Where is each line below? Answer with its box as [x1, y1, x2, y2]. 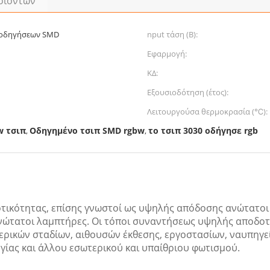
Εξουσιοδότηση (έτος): [147, 87, 228, 98]
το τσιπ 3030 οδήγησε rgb [148, 125, 258, 136]
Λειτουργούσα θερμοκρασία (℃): [147, 106, 268, 117]
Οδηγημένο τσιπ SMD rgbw [30, 125, 145, 136]
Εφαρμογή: [147, 48, 187, 59]
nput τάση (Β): [147, 29, 198, 40]
